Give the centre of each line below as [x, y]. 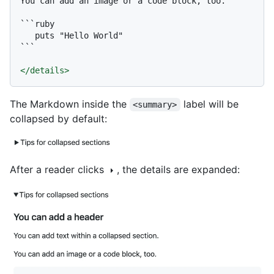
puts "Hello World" [28, 36]
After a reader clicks [58, 169]
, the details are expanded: [178, 169]
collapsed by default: [58, 119]
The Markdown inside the [70, 104]
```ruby [37, 24]
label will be [211, 104]
